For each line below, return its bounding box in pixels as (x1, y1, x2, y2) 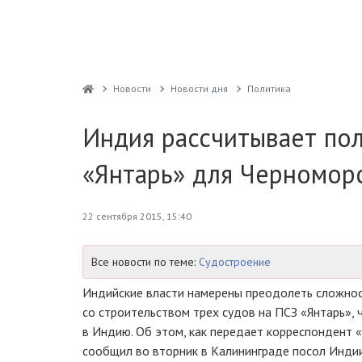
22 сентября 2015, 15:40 (82, 210, 192, 222)
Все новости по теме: (91, 255, 199, 269)
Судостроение (199, 255, 271, 269)
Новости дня (170, 82, 228, 95)
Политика (246, 82, 291, 95)
